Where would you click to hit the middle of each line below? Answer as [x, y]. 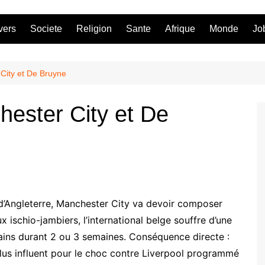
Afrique [180, 28]
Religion [94, 28]
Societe [46, 28]
